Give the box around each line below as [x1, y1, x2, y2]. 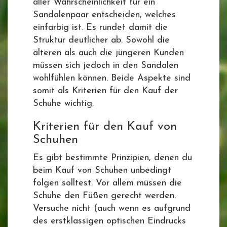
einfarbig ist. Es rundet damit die [33, 23, 168, 32]
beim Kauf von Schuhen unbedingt [33, 166, 171, 175]
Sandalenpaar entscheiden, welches [33, 10, 176, 20]
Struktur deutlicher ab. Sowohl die [33, 35, 170, 45]
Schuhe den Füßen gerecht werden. [33, 191, 176, 201]
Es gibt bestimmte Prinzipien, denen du [33, 153, 192, 163]
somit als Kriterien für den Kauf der [33, 86, 178, 96]
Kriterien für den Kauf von [33, 121, 177, 133]
